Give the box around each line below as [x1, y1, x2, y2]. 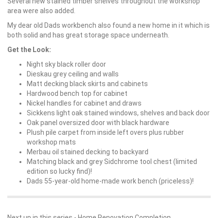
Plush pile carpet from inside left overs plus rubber [27, 128, 184, 136]
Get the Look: [7, 46, 51, 54]
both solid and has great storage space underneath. [7, 31, 169, 39]
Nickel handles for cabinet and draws [27, 99, 142, 107]
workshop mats [27, 138, 76, 146]
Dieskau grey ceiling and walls [27, 70, 119, 78]
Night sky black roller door [27, 60, 106, 68]
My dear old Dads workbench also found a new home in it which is [7, 21, 210, 29]
